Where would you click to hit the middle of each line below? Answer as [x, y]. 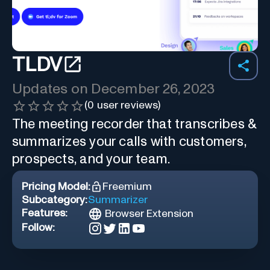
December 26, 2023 [153, 89]
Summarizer [118, 200]
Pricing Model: [56, 187]
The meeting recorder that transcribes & [134, 124]
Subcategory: [55, 200]
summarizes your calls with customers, [129, 142]
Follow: [38, 228]
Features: [45, 213]
